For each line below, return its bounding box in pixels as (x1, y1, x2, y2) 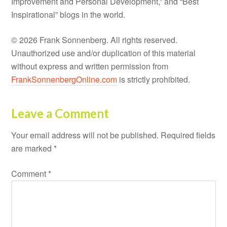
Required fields (161, 129, 216, 141)
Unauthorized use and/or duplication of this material (11, 47, 196, 59)
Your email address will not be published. (11, 129, 159, 141)
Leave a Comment (11, 105, 109, 121)
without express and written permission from (11, 60, 169, 72)
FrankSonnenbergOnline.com (11, 73, 118, 85)
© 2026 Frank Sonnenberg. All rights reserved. (11, 33, 178, 46)
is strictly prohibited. (117, 73, 191, 85)
